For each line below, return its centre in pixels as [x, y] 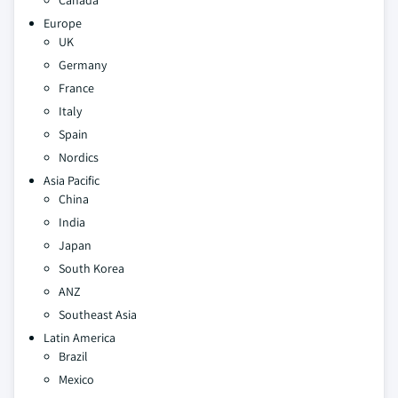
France [76, 88]
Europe [63, 24]
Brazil [73, 357]
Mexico [76, 380]
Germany [83, 65]
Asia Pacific [72, 181]
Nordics [79, 158]
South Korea [92, 269]
